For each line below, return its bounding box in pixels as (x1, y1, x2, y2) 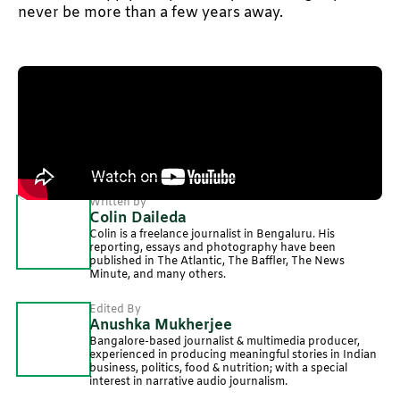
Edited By (89, 302, 141, 317)
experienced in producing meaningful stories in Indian (89, 347, 377, 362)
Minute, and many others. (89, 267, 226, 282)
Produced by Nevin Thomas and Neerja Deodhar (18, 136, 355, 155)
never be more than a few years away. (18, 3, 287, 22)
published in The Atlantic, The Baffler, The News (89, 254, 345, 269)
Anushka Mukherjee (89, 315, 232, 336)
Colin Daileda (89, 208, 186, 229)
